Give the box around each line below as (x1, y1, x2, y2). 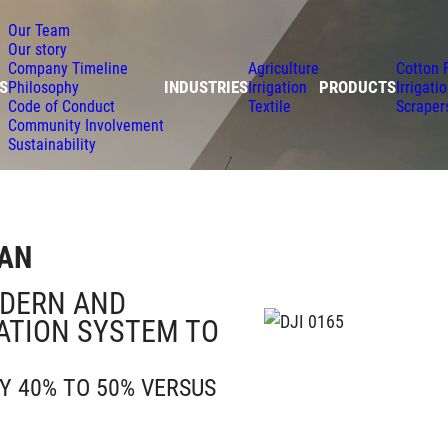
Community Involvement (7, 115, 164, 135)
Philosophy (7, 77, 79, 97)
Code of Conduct (7, 96, 115, 116)
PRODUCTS (318, 77, 396, 97)
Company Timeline (7, 58, 128, 78)
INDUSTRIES (163, 77, 248, 97)
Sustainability (7, 134, 96, 154)
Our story (7, 39, 67, 59)
